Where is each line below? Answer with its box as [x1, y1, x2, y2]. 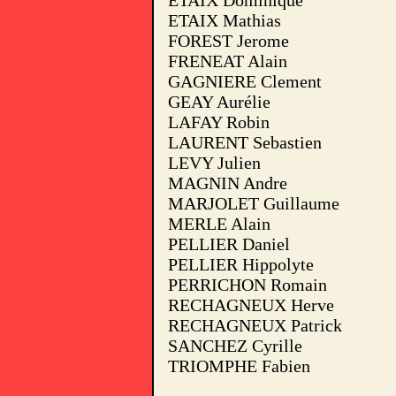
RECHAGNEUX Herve [167, 295, 334, 315]
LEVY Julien [167, 153, 261, 172]
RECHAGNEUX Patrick [167, 316, 342, 335]
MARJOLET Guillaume [167, 194, 339, 213]
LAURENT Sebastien [167, 133, 322, 152]
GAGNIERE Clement [167, 72, 322, 91]
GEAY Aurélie [167, 92, 270, 111]
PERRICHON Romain [167, 275, 327, 294]
